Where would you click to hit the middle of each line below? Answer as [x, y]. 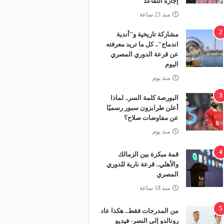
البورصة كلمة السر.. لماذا [144, 98]
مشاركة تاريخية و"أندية [147, 34]
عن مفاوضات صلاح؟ [151, 118]
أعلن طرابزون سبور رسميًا [142, 108]
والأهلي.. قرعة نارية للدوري [142, 164]
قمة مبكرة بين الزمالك [148, 154]
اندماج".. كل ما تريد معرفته [142, 44]
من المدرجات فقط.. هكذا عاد [139, 211]
